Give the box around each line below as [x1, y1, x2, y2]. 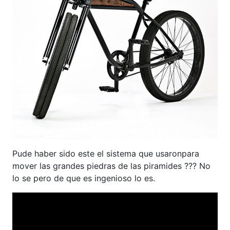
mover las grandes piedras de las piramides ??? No [12, 161, 210, 171]
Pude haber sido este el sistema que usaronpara [12, 148, 199, 159]
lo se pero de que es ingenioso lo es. [12, 173, 155, 184]
